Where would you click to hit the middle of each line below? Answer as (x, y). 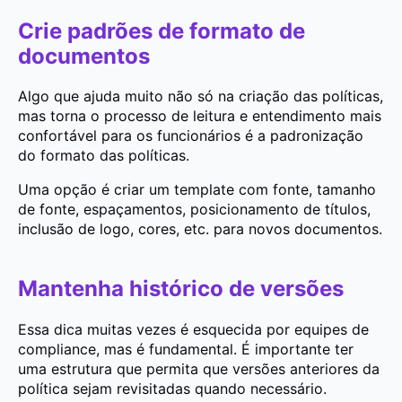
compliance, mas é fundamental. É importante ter (186, 350)
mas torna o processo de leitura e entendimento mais (200, 116)
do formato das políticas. (104, 156)
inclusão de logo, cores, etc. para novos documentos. (200, 229)
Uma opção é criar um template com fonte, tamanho (197, 190)
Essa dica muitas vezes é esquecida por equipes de (193, 330)
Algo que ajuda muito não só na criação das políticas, (201, 96)
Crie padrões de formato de (162, 31)
